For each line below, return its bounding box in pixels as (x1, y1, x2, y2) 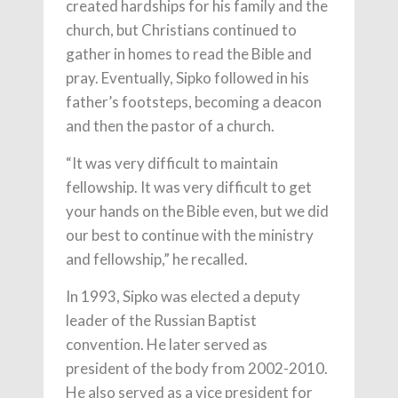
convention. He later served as (66, 334, 267, 354)
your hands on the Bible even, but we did (66, 201, 329, 220)
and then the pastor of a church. (66, 115, 275, 135)
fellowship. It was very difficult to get (66, 177, 312, 196)
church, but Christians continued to (66, 20, 297, 39)
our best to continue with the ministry (66, 225, 314, 244)
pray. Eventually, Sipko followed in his (66, 68, 309, 87)
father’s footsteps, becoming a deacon (66, 92, 322, 111)
